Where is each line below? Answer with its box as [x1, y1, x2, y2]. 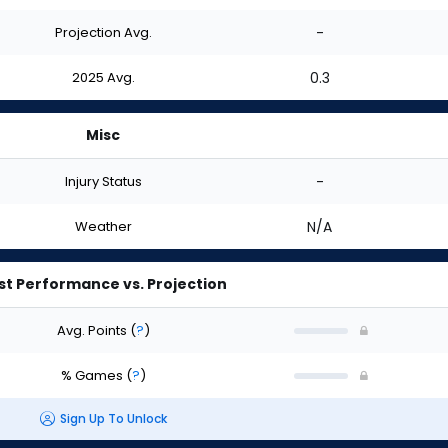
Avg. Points [56, 320, 130, 340]
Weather [74, 216, 132, 236]
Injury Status [64, 171, 142, 191]
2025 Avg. [71, 67, 135, 87]
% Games [60, 365, 126, 385]
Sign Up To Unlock [59, 410, 167, 428]
